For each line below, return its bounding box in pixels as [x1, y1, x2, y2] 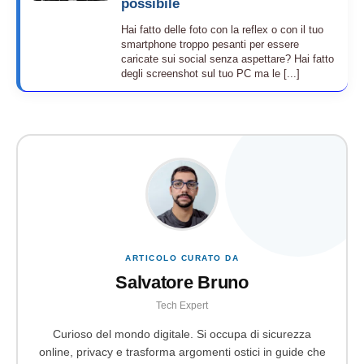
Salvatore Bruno [115, 272, 249, 293]
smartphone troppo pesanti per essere [121, 37, 299, 50]
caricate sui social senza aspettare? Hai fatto [121, 52, 334, 65]
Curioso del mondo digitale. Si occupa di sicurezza [53, 328, 311, 341]
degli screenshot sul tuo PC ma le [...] [121, 67, 300, 80]
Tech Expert [156, 300, 208, 312]
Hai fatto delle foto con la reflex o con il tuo [121, 23, 323, 36]
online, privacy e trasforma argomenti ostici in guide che [38, 346, 326, 359]
